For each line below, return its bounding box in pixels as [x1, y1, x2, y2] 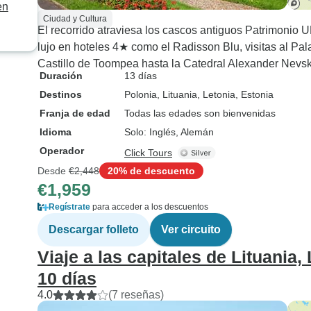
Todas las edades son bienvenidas [124, 108, 276, 119]
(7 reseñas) [108, 289, 164, 301]
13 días [124, 70, 157, 81]
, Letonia [197, 89, 235, 100]
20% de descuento [108, 165, 195, 176]
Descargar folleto [49, 224, 139, 235]
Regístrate [49, 202, 90, 212]
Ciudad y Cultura [43, 14, 107, 24]
